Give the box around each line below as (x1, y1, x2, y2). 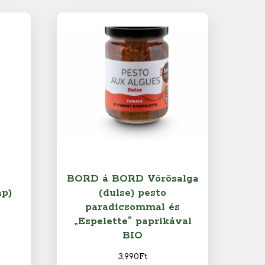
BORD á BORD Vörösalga (66, 172, 199, 186)
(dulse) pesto (99, 186, 167, 200)
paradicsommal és (85, 201, 180, 214)
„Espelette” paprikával (73, 215, 192, 228)
